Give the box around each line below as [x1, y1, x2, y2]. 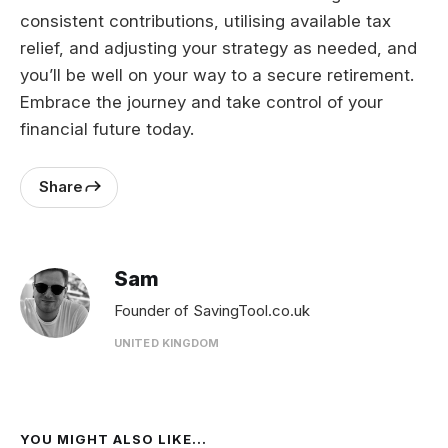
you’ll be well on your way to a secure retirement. [20, 64, 414, 85]
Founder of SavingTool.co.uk [114, 300, 310, 320]
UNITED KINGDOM [114, 335, 220, 350]
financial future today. [20, 118, 194, 139]
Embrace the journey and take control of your [20, 91, 383, 112]
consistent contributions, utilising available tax [20, 10, 391, 31]
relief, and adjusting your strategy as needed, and [20, 37, 417, 58]
